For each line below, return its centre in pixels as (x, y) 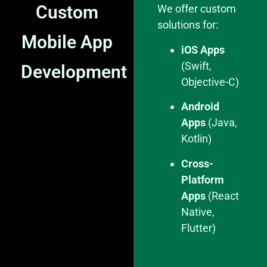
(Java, (221, 123)
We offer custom (197, 9)
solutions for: (188, 25)
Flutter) (198, 228)
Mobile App (67, 42)
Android (200, 107)
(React (222, 195)
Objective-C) (210, 82)
